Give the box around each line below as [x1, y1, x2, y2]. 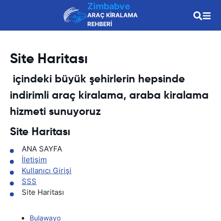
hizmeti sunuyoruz [10, 105, 101, 118]
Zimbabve [87, 1, 130, 11]
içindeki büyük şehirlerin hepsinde [10, 72, 185, 85]
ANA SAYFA [22, 144, 62, 153]
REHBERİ [87, 20, 112, 28]
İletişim [22, 155, 47, 164]
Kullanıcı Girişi [22, 166, 72, 175]
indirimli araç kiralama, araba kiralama [10, 88, 209, 102]
